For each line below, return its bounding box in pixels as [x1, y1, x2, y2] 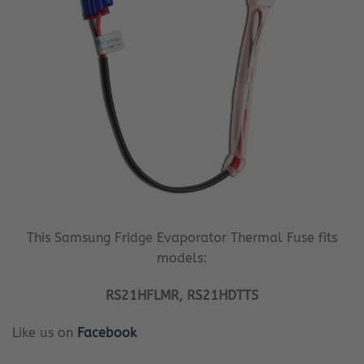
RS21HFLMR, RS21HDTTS [106, 288, 258, 304]
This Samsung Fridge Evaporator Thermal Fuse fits [27, 230, 337, 246]
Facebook [77, 325, 136, 341]
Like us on [12, 325, 77, 341]
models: [157, 250, 207, 266]
